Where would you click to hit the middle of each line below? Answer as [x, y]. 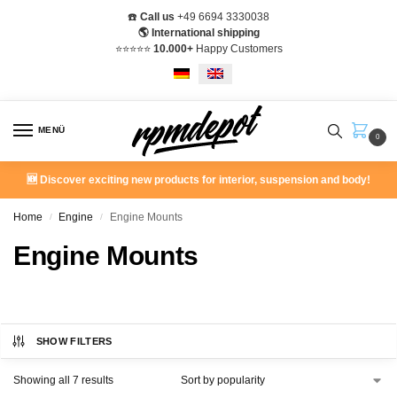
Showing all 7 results [63, 381]
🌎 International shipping [198, 32]
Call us [157, 16]
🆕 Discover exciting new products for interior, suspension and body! [198, 180]
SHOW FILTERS [74, 342]
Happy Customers [237, 48]
